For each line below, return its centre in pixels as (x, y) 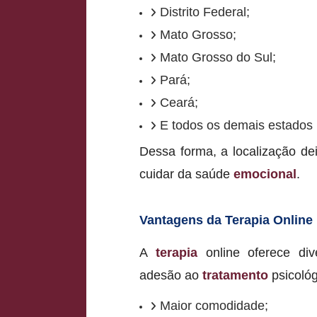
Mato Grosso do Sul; (218, 57)
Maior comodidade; (214, 305)
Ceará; (179, 102)
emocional (265, 174)
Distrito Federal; (205, 12)
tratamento (235, 275)
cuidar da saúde (186, 174)
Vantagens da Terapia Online (226, 220)
